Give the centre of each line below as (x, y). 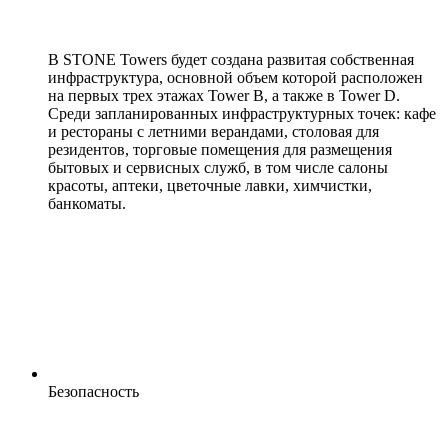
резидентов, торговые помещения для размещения (220, 150)
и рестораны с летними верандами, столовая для (213, 132)
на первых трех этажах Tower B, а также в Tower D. (224, 96)
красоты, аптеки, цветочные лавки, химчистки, (210, 186)
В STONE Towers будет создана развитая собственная (231, 60)
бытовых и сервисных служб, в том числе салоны (218, 168)
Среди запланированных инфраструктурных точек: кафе (242, 114)
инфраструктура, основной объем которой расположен (235, 78)
